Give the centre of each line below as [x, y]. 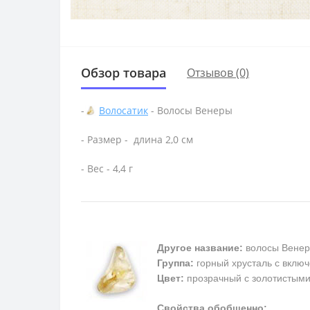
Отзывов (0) [218, 73]
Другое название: [200, 248]
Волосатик [124, 110]
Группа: [175, 263]
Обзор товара [124, 72]
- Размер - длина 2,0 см [137, 140]
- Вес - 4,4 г [107, 169]
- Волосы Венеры [190, 110]
